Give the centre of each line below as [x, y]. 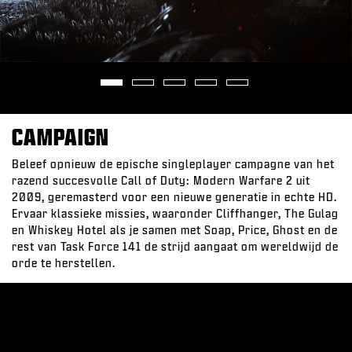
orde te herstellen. [64, 263]
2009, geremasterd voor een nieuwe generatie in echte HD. [174, 197]
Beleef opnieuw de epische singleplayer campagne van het [173, 164]
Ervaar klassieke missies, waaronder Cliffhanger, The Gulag [175, 214]
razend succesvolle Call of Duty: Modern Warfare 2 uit [161, 181]
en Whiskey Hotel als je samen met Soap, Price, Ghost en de [175, 230]
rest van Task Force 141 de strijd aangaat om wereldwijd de [175, 247]
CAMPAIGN [60, 137]
